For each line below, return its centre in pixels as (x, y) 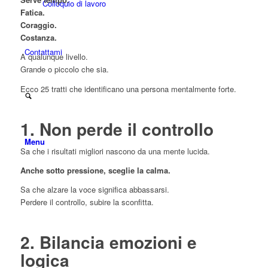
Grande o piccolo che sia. (64, 69)
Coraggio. (38, 25)
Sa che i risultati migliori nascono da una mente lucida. (115, 151)
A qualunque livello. (54, 57)
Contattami (43, 52)
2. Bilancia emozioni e (108, 242)
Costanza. (38, 38)
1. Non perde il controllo (117, 129)
